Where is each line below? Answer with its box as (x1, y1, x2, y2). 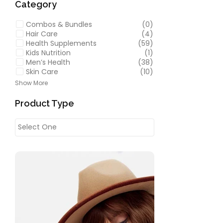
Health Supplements (26, 38, 97, 48)
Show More (15, 79, 48, 87)
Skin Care (26, 66, 58, 77)
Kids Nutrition (26, 47, 71, 58)
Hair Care (26, 28, 58, 39)
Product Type (15, 98, 74, 109)
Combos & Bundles (26, 19, 92, 29)
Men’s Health (26, 57, 70, 67)
